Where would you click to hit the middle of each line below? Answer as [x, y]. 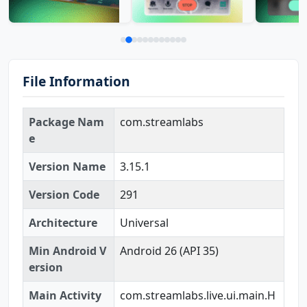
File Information [76, 81]
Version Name [67, 166]
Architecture [63, 222]
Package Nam [66, 122]
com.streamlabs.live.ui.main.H [198, 295]
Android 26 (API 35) [169, 250]
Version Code [64, 194]
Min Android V [67, 250]
